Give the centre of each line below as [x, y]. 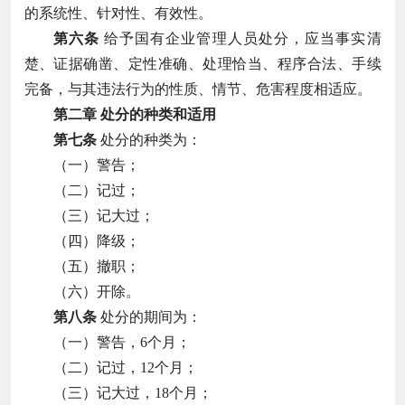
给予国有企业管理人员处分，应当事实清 [240, 38]
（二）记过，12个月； [125, 367]
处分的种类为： [149, 139]
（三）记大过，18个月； [132, 392]
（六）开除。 [96, 291]
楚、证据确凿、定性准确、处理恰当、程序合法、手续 [202, 63]
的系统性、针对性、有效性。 [118, 13]
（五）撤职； [96, 266]
